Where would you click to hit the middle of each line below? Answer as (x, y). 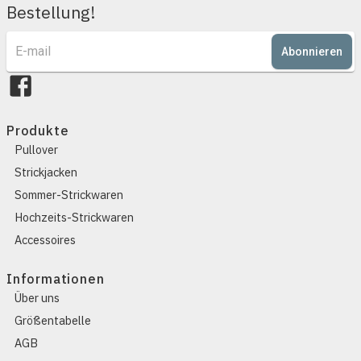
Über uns (37, 297)
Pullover (36, 149)
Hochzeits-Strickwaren (74, 217)
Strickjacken (46, 172)
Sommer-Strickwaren (69, 194)
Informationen (56, 278)
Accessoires (45, 239)
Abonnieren (312, 51)
